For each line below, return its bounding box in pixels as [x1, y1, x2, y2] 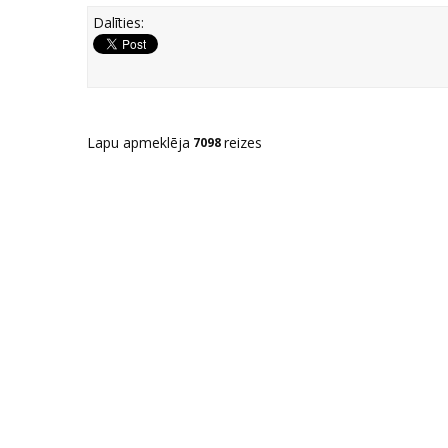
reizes [224, 133, 262, 152]
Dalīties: [93, 13, 144, 32]
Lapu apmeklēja [87, 133, 190, 152]
